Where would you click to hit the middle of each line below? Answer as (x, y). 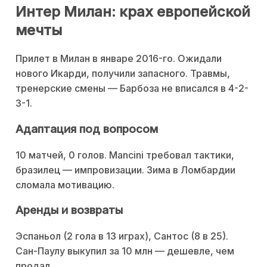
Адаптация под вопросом (87, 129)
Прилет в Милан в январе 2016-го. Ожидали (119, 59)
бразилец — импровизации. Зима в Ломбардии (125, 170)
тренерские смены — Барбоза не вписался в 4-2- (132, 89)
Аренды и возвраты (69, 210)
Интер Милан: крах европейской (133, 12)
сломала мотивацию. (65, 184)
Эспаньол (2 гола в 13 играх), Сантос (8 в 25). (122, 236)
